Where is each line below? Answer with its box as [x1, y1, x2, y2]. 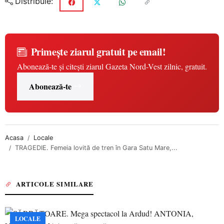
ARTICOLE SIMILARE [16, 179, 93, 188]
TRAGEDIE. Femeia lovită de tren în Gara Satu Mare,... [15, 144, 177, 151]
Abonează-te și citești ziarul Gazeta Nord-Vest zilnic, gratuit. [17, 61, 207, 71]
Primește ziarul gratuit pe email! [30, 44, 166, 59]
